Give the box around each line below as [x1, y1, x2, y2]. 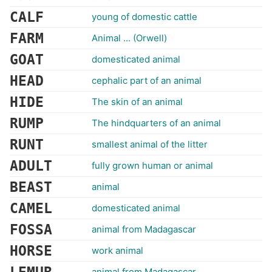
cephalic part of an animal [92, 75, 202, 86]
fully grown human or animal [92, 160, 213, 171]
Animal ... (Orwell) [92, 32, 167, 44]
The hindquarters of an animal [92, 117, 221, 129]
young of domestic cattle [92, 11, 197, 22]
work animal [92, 245, 143, 256]
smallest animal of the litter [92, 138, 208, 150]
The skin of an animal [92, 96, 183, 107]
